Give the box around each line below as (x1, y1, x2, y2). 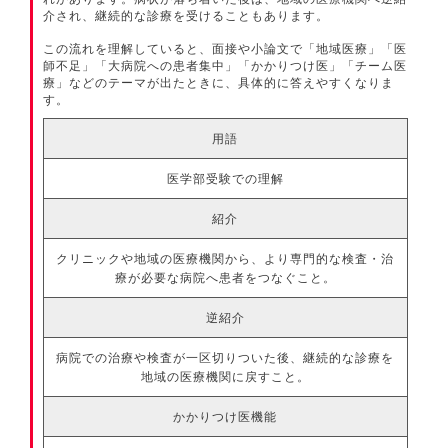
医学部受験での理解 (166, 170, 284, 186)
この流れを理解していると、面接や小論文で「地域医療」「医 (43, 40, 408, 56)
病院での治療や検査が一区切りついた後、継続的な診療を (56, 349, 395, 365)
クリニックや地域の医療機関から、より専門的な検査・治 (56, 250, 395, 266)
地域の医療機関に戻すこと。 (140, 368, 310, 384)
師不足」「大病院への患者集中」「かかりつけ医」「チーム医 (43, 57, 408, 73)
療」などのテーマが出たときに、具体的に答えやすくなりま (43, 74, 395, 90)
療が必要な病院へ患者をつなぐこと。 (114, 269, 336, 285)
